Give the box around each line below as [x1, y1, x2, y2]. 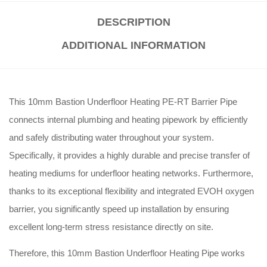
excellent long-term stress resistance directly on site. [9, 222, 213, 232]
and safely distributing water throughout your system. [9, 132, 214, 143]
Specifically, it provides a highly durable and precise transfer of [9, 150, 250, 161]
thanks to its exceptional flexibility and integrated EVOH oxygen [9, 186, 254, 197]
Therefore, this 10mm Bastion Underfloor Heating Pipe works [9, 248, 245, 259]
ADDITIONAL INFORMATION [61, 39, 206, 52]
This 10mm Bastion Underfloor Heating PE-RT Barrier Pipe [9, 97, 237, 107]
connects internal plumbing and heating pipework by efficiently [9, 114, 248, 125]
